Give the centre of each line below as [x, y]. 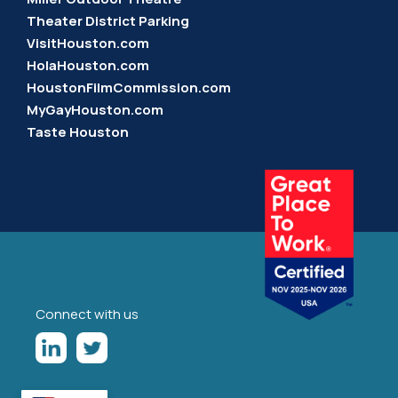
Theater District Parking [108, 20]
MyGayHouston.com [95, 109]
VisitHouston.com [88, 43]
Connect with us [87, 314]
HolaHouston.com [88, 65]
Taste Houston [78, 131]
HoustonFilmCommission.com [129, 87]
